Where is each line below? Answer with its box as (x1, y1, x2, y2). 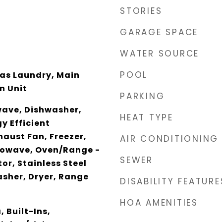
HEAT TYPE (120, 111, 173, 123)
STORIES (120, 4, 163, 17)
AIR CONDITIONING (120, 132, 219, 145)
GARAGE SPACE (120, 26, 198, 38)
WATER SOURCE (120, 47, 199, 59)
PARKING (120, 90, 165, 102)
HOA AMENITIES (120, 196, 198, 209)
